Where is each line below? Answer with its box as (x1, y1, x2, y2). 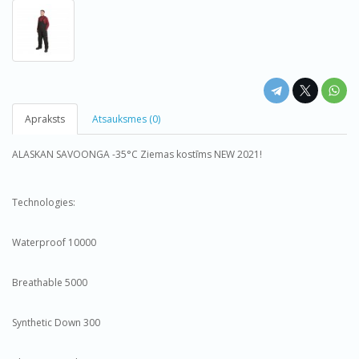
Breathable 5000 (12, 276, 87, 289)
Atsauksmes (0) (92, 112, 160, 126)
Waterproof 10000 (12, 236, 96, 249)
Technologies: (12, 196, 75, 209)
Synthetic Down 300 (12, 316, 100, 329)
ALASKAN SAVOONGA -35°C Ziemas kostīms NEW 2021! (12, 147, 262, 161)
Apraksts (25, 112, 65, 126)
